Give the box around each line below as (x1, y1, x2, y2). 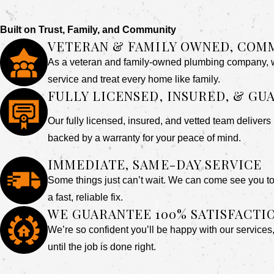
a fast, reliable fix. (47, 191, 123, 202)
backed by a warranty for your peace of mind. (47, 133, 241, 144)
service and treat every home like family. (47, 73, 220, 84)
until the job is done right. (47, 241, 156, 252)
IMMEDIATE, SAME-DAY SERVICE (47, 155, 262, 172)
